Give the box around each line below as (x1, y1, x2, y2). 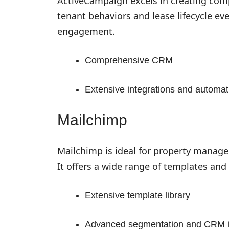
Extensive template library (85, 190, 190, 200)
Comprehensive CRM (85, 55, 173, 65)
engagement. (57, 25, 115, 37)
